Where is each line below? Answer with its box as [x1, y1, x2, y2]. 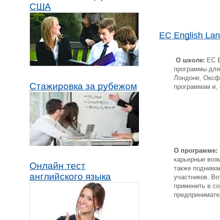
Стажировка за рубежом [29, 81, 137, 92]
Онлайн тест [29, 161, 85, 171]
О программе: [174, 147, 218, 154]
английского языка [29, 171, 111, 182]
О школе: [174, 56, 205, 64]
